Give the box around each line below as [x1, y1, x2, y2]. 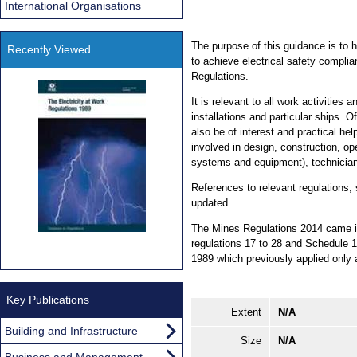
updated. [191, 197, 231, 210]
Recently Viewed [7, 42, 91, 56]
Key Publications [6, 292, 89, 306]
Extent [231, 306, 261, 319]
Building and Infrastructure [5, 324, 138, 337]
